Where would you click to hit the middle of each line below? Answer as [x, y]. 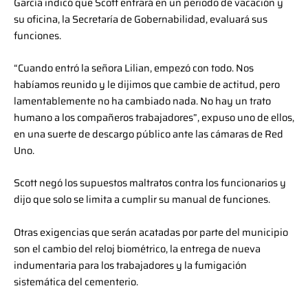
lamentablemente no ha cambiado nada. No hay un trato [142, 101]
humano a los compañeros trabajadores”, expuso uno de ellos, [154, 118]
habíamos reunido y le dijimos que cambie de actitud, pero [147, 85]
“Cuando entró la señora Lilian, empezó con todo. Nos [134, 68]
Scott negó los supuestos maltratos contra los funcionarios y [150, 183]
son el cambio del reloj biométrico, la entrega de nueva [137, 248]
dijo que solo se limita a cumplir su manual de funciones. [142, 199]
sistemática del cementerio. [76, 281]
